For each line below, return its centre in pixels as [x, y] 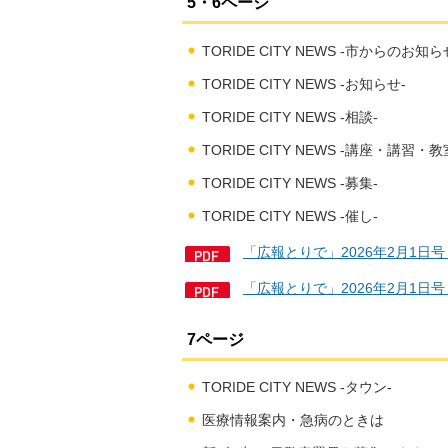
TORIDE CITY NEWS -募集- [289, 182]
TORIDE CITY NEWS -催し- [289, 215]
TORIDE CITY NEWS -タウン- [296, 387]
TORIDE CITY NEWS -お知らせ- [303, 83]
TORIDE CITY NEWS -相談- [289, 116]
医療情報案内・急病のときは [292, 420]
